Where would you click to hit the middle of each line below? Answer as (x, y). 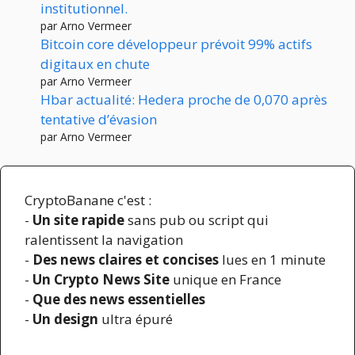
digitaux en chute (95, 64)
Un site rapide (78, 219)
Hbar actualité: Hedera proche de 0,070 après (184, 100)
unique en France (225, 279)
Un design (65, 319)
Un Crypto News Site (101, 279)
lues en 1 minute (272, 259)
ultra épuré (136, 319)
